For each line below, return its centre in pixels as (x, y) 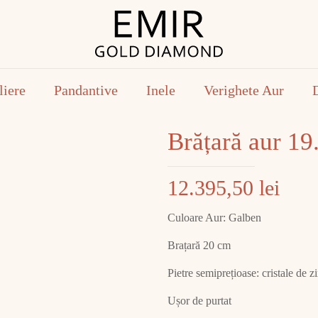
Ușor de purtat (199, 301)
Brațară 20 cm (199, 245)
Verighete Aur (243, 91)
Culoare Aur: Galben (214, 218)
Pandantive (86, 91)
